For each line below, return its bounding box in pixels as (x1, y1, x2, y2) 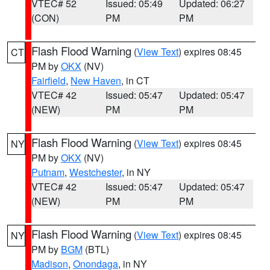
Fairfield (31, 74, 66, 87)
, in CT (121, 74, 149, 87)
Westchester (69, 165, 122, 179)
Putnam (31, 165, 64, 179)
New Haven (71, 74, 121, 87)
